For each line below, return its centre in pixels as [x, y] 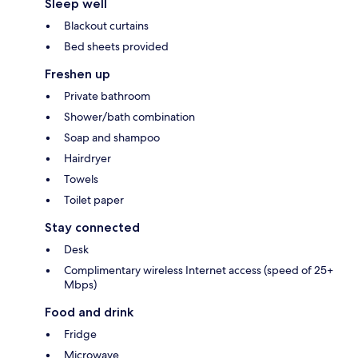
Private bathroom [107, 96]
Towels [81, 179]
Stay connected [92, 228]
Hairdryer [88, 159]
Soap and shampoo [112, 138]
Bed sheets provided [116, 47]
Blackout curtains [106, 26]
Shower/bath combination [129, 117]
